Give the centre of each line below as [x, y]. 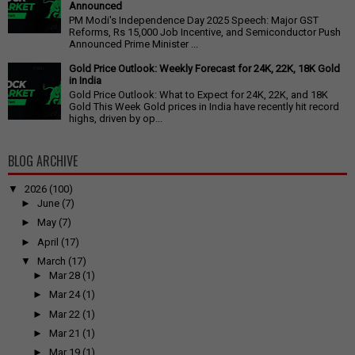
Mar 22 [65, 314]
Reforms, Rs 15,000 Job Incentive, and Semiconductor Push [205, 32]
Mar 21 [65, 333]
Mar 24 [65, 295]
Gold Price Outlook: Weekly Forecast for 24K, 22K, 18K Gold [204, 68]
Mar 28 [65, 276]
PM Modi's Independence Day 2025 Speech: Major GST [194, 20]
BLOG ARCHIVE [43, 160]
